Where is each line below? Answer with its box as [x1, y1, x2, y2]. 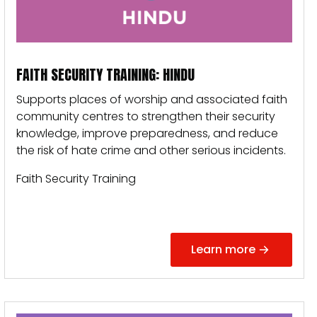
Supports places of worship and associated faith [16, 91, 287, 108]
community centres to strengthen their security [16, 108, 275, 125]
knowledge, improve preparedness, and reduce [16, 125, 278, 142]
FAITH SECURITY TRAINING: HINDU [16, 64, 195, 86]
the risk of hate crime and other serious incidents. [16, 142, 286, 158]
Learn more [190, 241, 255, 258]
